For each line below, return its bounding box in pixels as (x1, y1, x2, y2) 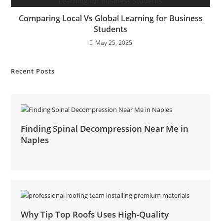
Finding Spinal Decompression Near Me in (21, 123, 189, 134)
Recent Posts (11, 67, 55, 75)
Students (94, 24, 127, 35)
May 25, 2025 (95, 38, 132, 47)
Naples (21, 134, 49, 146)
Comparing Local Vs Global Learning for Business (18, 13, 203, 24)
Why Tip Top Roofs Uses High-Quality (21, 209, 169, 220)
